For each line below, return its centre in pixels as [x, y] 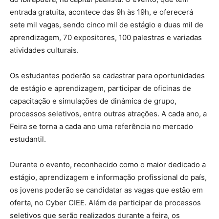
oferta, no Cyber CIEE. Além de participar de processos [105, 202]
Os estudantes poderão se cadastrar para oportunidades [107, 75]
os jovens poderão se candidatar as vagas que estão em [106, 190]
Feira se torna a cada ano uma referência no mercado [101, 126]
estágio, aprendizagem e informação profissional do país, [108, 177]
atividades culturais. [44, 50]
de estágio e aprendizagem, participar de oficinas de [100, 88]
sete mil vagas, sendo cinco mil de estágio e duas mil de [107, 24]
